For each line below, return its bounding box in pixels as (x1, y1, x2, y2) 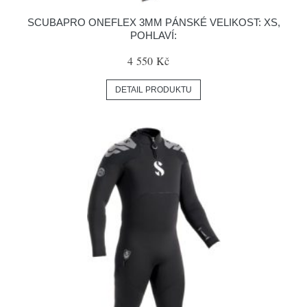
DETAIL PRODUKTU (115, 85, 192, 95)
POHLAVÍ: (130, 29, 177, 41)
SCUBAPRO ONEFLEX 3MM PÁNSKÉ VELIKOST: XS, (27, 16, 280, 28)
